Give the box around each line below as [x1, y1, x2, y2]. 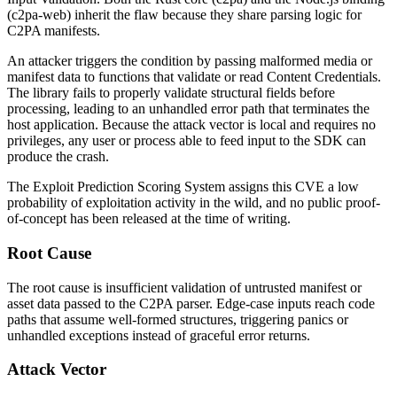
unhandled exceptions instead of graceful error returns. [7, 327, 310, 343]
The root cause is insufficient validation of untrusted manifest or [7, 279, 362, 295]
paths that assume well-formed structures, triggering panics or [7, 311, 348, 327]
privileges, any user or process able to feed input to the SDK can [7, 133, 366, 149]
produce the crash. [7, 149, 109, 165]
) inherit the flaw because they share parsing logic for [66, 7, 362, 23]
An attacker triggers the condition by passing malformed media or [7, 53, 372, 69]
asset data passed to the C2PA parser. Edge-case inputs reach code [7, 295, 375, 311]
